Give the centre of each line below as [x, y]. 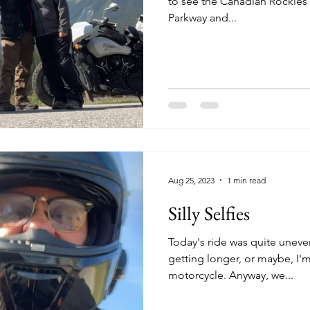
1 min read [246, 180]
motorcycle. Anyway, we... [261, 275]
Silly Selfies [209, 213]
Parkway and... [202, 17]
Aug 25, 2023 [191, 180]
